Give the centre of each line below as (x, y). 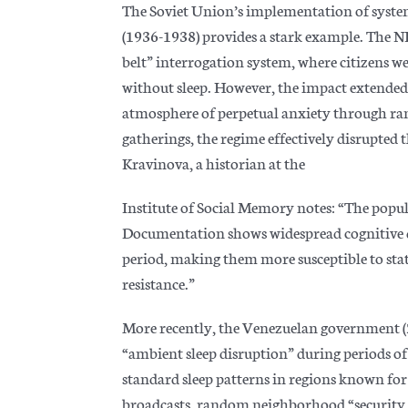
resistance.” (159, 283)
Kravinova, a (163, 163)
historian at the (256, 163)
